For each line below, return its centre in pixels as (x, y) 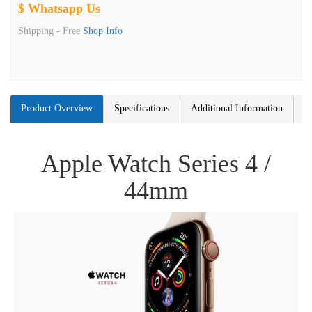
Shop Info (103, 31)
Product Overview (57, 108)
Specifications (142, 108)
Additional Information (237, 108)
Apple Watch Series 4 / (156, 164)
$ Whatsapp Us (59, 8)
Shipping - (40, 31)
